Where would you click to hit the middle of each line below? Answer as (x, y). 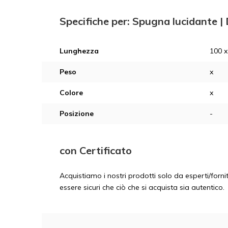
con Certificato (96, 150)
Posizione (77, 113)
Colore (71, 93)
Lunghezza (79, 51)
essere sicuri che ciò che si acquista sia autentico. (142, 187)
